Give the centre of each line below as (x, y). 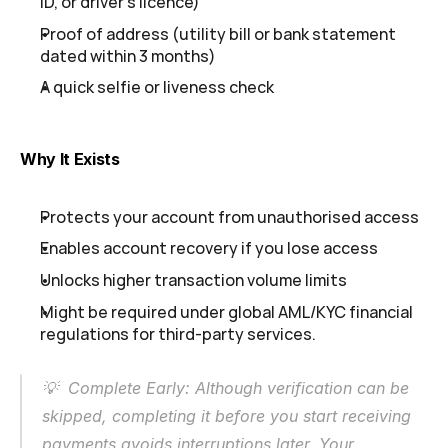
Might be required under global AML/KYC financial (226, 311)
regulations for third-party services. (178, 333)
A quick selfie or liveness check (157, 87)
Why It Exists (70, 158)
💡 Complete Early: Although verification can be (225, 388)
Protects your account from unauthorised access (229, 216)
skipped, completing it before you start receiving (226, 416)
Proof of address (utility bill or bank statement (218, 33)
